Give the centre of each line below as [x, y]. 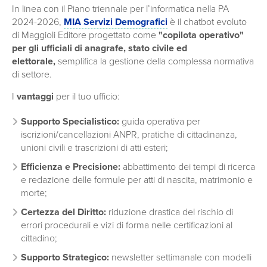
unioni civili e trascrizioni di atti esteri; [94, 148]
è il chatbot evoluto [207, 22]
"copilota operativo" [201, 35]
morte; [34, 193]
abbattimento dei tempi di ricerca [188, 167]
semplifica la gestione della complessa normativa [156, 61]
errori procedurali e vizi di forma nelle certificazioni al [127, 225]
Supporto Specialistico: [70, 121]
